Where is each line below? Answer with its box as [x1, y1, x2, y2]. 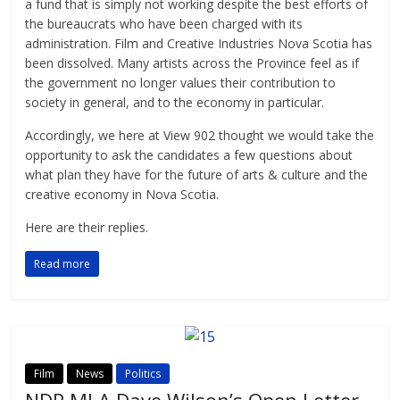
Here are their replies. [25, 218, 149, 236]
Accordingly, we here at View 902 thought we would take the [25, 126, 375, 144]
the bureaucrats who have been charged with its [25, 14, 304, 32]
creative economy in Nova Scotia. [25, 185, 220, 203]
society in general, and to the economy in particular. [25, 93, 325, 111]
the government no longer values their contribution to [25, 73, 337, 91]
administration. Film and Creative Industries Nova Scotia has [25, 34, 373, 52]
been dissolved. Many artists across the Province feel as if [25, 54, 360, 71]
